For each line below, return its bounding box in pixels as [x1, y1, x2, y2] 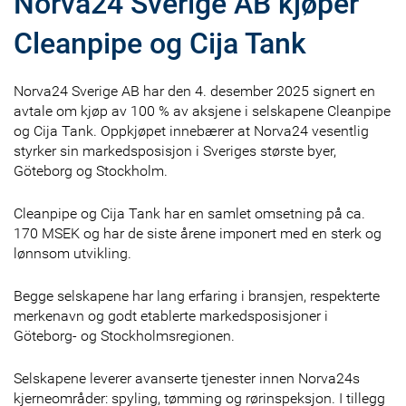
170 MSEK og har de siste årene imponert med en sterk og [14, 224, 382, 242]
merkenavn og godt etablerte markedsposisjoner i [14, 306, 328, 324]
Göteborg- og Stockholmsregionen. [14, 326, 235, 344]
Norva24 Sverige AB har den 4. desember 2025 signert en [14, 82, 375, 100]
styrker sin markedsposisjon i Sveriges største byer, [14, 141, 336, 159]
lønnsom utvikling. [14, 244, 131, 262]
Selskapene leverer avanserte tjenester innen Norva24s [14, 369, 360, 387]
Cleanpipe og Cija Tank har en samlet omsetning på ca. [14, 204, 365, 222]
